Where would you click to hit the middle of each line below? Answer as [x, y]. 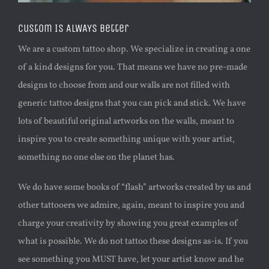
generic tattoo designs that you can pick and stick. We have [132, 103]
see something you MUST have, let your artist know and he [131, 259]
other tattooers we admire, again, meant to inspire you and [131, 205]
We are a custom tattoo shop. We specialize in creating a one [134, 49]
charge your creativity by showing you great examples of [128, 223]
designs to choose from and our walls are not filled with [124, 85]
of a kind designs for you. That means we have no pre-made [133, 67]
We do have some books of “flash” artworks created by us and [134, 187]
